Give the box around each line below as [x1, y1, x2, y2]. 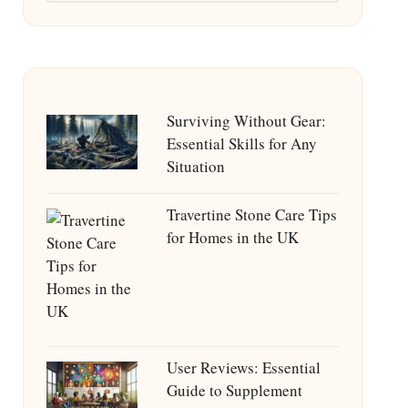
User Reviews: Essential [166, 357, 321, 378]
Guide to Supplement [166, 380, 302, 401]
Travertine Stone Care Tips [166, 204, 337, 225]
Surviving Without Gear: [166, 110, 326, 131]
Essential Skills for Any [166, 133, 317, 154]
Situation [166, 156, 225, 177]
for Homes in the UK [166, 227, 299, 248]
